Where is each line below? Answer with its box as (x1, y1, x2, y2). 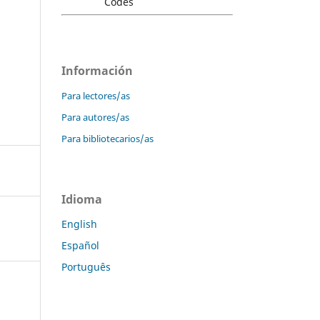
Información (61, 62, 133, 79)
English (61, 216, 97, 231)
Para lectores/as (61, 89, 130, 102)
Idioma (61, 191, 102, 207)
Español (61, 238, 99, 252)
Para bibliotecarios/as (61, 131, 154, 145)
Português (61, 259, 111, 274)
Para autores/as (61, 110, 129, 124)
